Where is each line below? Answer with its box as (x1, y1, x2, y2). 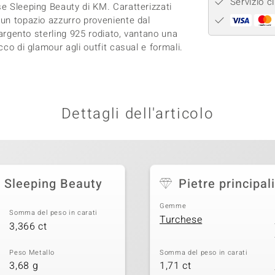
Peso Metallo (9, 247, 55, 258)
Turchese (160, 212, 203, 227)
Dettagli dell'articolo (61, 103, 214, 125)
